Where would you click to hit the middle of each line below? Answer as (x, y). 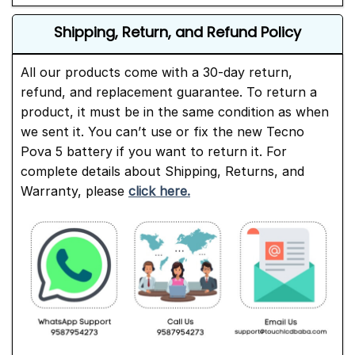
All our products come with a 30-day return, (157, 73)
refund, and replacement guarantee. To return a (169, 92)
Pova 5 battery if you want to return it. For (154, 152)
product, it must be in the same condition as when (175, 112)
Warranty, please (74, 191)
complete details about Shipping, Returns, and (162, 172)
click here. (159, 191)
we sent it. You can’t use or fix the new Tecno (162, 132)
